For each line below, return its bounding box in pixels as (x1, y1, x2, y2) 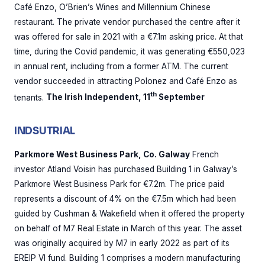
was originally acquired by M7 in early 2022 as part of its (14, 238, 230, 248)
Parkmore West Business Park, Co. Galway (14, 150, 190, 160)
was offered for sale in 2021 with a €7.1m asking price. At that (14, 31, 243, 41)
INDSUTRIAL (14, 125, 75, 138)
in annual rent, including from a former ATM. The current (14, 61, 228, 71)
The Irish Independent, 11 (46, 92, 150, 102)
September (157, 92, 205, 102)
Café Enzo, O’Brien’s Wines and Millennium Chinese (14, 2, 211, 12)
